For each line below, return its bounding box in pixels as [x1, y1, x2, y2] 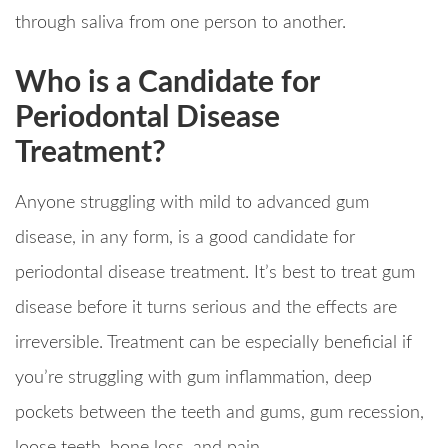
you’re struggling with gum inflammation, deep [15, 369, 372, 388]
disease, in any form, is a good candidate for [15, 229, 355, 248]
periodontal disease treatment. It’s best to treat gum [15, 264, 415, 283]
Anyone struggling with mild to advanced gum [15, 194, 369, 213]
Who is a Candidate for [15, 68, 319, 99]
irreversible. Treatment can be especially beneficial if [15, 334, 412, 353]
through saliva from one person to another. [15, 14, 346, 33]
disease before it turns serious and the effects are [15, 299, 397, 318]
